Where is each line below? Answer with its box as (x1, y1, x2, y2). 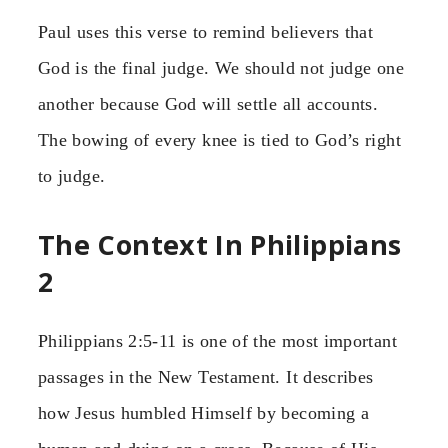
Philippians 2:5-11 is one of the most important (38, 330, 397, 351)
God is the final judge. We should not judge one (38, 57, 404, 78)
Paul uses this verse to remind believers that (38, 21, 374, 42)
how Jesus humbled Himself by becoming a (38, 402, 370, 423)
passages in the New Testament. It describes (38, 366, 374, 387)
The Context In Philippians (38, 226, 402, 264)
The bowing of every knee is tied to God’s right (38, 129, 401, 150)
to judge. (38, 165, 106, 186)
